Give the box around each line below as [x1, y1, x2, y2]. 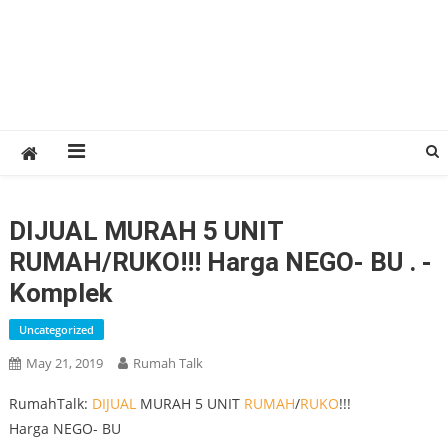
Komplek [8, 278, 112, 308]
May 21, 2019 [25, 354, 103, 372]
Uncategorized [18, 322, 94, 337]
